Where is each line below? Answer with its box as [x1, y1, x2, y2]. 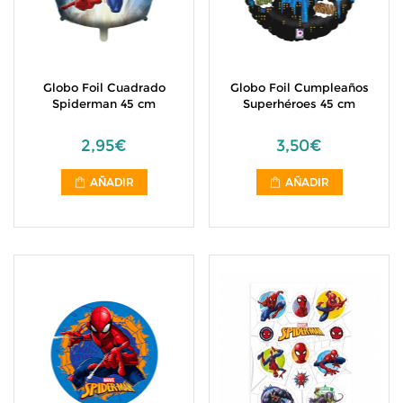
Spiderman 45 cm [52, 96, 156, 111]
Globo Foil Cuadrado [42, 80, 166, 94]
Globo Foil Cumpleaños [229, 80, 369, 94]
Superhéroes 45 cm [243, 96, 355, 111]
